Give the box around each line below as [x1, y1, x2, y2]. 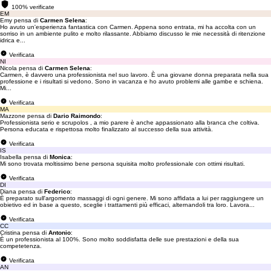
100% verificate [11, 4, 54, 10]
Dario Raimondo [53, 113, 100, 119]
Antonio [48, 229, 71, 236]
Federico [44, 188, 70, 195]
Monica [50, 154, 71, 160]
